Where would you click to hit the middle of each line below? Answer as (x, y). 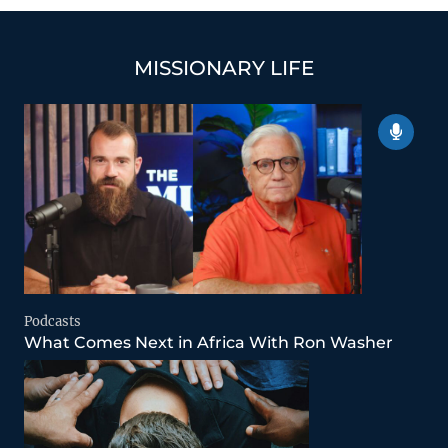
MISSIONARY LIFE (224, 67)
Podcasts (52, 321)
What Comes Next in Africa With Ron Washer (208, 342)
